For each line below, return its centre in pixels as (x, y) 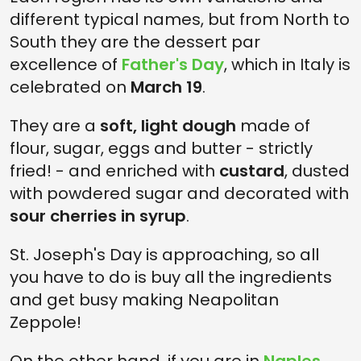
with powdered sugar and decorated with (179, 193)
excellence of (66, 64)
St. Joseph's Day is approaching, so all (164, 255)
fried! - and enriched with (114, 171)
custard (252, 171)
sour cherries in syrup (98, 216)
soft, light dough (168, 126)
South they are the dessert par (135, 42)
